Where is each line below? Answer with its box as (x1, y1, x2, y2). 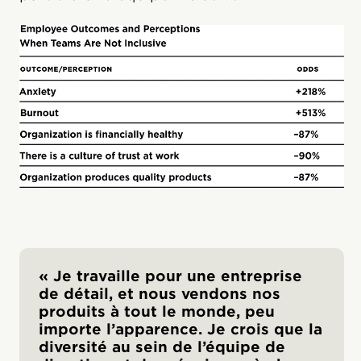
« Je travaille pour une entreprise (39, 267, 302, 284)
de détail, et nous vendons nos (39, 284, 280, 302)
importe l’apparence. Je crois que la (39, 320, 322, 338)
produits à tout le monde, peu (39, 302, 275, 320)
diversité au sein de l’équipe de (39, 338, 285, 355)
